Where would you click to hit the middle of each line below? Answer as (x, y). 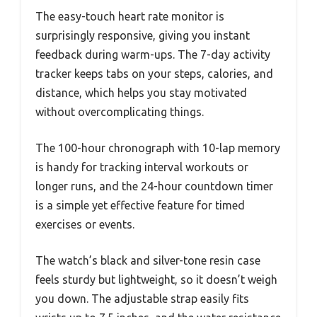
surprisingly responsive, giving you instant (143, 35)
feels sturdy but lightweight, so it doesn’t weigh (156, 279)
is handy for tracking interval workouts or (142, 167)
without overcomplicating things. (120, 112)
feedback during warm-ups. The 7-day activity (153, 54)
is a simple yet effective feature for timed (140, 205)
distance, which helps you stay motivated (141, 93)
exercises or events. (85, 224)
